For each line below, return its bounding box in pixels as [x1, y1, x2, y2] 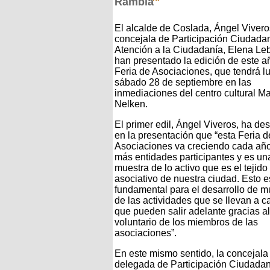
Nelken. [115, 98, 148, 109]
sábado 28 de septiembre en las [115, 77, 251, 87]
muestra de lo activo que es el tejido [115, 162, 268, 173]
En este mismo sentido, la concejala [115, 248, 268, 259]
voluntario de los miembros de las [115, 216, 258, 227]
